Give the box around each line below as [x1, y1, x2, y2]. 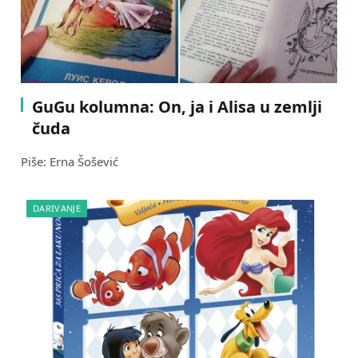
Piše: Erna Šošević [21, 153, 118, 170]
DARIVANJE [33, 202, 81, 215]
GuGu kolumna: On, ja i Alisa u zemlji [32, 96, 322, 118]
